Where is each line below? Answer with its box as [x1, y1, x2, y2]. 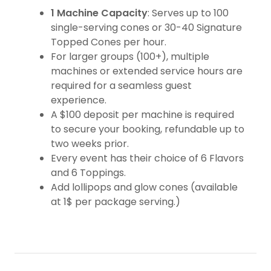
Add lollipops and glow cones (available [51, 180, 238, 195]
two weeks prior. [51, 137, 129, 151]
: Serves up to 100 [148, 6, 229, 21]
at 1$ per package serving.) [51, 195, 180, 209]
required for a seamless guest [51, 79, 192, 93]
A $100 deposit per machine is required [51, 108, 234, 122]
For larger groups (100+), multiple [51, 50, 209, 64]
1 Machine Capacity [51, 6, 148, 21]
